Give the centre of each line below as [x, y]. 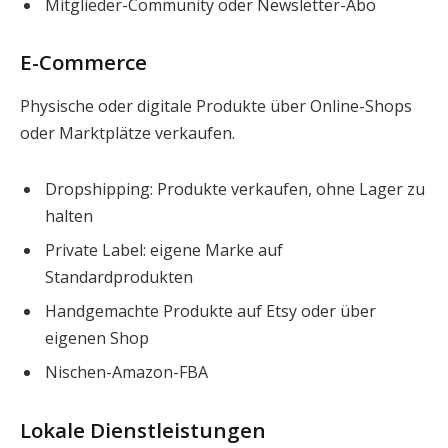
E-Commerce [83, 62]
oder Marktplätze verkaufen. [127, 132]
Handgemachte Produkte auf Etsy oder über [210, 310]
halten [69, 215]
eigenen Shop [97, 337]
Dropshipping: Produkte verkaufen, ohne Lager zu [235, 188]
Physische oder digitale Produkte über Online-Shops [216, 105]
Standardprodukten [119, 276]
